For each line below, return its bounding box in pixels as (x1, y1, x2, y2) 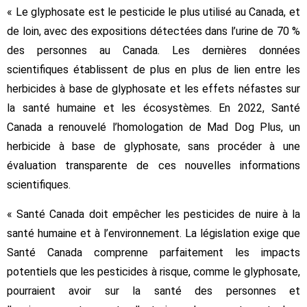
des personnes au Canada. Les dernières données (7, 43, 300, 57)
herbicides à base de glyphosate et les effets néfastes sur (7, 82, 300, 95)
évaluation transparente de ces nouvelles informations (7, 158, 300, 172)
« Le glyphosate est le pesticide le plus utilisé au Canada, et (7, 5, 300, 19)
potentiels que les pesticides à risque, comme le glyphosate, (7, 265, 300, 278)
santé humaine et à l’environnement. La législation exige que (7, 226, 300, 240)
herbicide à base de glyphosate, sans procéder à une (7, 139, 300, 153)
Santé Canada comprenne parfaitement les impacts (7, 245, 300, 259)
